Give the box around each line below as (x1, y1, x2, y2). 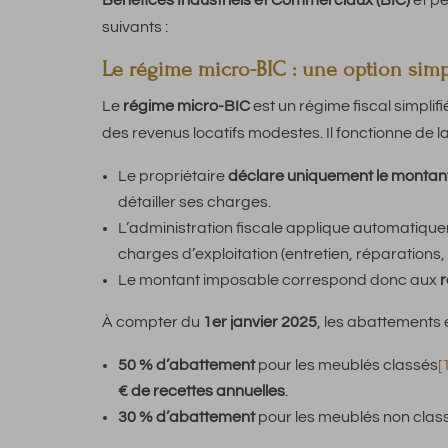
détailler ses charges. (118, 194, 271, 211)
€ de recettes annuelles (118, 383, 285, 400)
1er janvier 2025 (203, 314, 317, 331)
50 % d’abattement (118, 357, 255, 374)
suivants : (102, 19, 168, 36)
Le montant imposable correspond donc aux (118, 272, 440, 289)
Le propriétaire (118, 168, 228, 185)
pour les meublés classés (255, 357, 438, 374)
